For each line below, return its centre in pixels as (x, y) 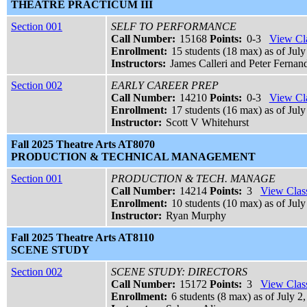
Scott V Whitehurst (208, 123)
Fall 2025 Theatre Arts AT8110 (83, 238)
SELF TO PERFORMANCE (174, 27)
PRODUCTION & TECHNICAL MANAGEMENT (133, 157)
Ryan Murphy (196, 216)
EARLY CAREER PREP (165, 86)
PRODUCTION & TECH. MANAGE (193, 179)
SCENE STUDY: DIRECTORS (179, 272)
